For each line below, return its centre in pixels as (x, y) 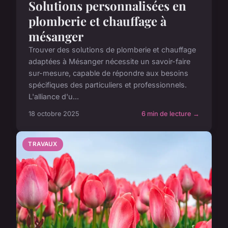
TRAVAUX (43, 144)
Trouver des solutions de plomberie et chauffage (112, 49)
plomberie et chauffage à (97, 21)
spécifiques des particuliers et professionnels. (108, 84)
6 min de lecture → (170, 113)
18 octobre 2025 (54, 113)
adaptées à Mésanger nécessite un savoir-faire (109, 61)
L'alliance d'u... (54, 96)
